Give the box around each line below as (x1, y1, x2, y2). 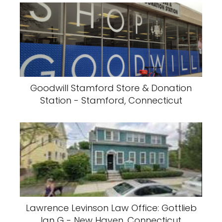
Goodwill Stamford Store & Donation (30, 82, 192, 94)
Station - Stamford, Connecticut (40, 94, 182, 107)
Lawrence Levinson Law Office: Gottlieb (25, 202, 197, 214)
